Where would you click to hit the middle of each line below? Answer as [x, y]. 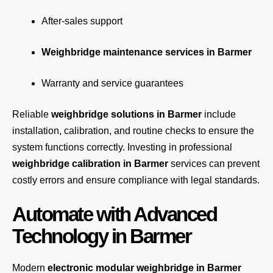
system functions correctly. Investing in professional [122, 147]
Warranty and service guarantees [112, 83]
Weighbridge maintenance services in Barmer [147, 52]
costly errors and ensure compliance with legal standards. [136, 180]
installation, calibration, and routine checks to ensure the [133, 131]
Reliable [32, 114]
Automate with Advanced [114, 214]
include [219, 114]
